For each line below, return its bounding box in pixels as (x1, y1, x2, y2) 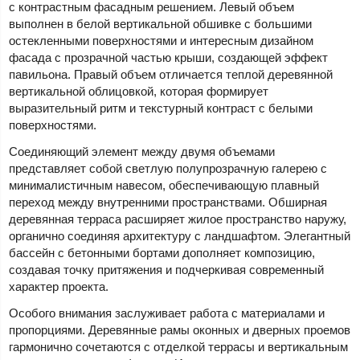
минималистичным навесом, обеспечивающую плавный (9, 178, 320, 193)
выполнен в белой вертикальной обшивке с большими (9, 17, 313, 31)
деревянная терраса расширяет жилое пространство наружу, (9, 212, 347, 227)
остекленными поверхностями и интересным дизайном (9, 34, 314, 48)
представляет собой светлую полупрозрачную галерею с (9, 162, 328, 176)
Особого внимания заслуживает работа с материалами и (9, 306, 325, 321)
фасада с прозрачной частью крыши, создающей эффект (9, 51, 329, 65)
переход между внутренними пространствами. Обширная (9, 195, 328, 210)
